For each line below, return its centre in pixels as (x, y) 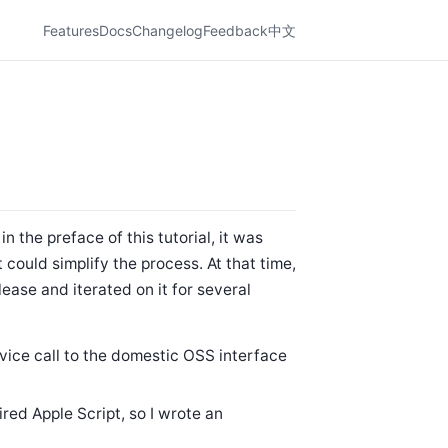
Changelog (167, 30)
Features (71, 30)
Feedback (235, 30)
